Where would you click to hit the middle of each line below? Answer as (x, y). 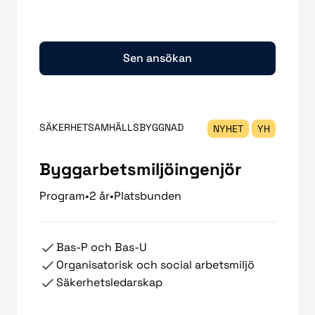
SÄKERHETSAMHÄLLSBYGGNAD (111, 128)
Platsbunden (148, 196)
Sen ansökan (157, 58)
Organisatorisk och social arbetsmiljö (155, 265)
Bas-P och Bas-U (102, 247)
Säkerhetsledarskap (109, 283)
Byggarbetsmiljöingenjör (141, 169)
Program (62, 196)
